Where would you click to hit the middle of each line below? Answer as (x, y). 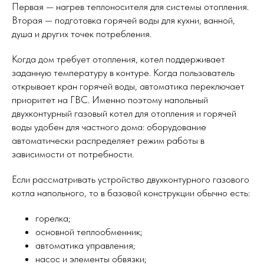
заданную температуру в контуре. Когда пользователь (123, 73)
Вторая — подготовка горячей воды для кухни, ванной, (123, 20)
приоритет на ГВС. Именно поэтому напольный (110, 100)
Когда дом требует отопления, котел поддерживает (118, 59)
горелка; (53, 218)
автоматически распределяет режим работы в (108, 141)
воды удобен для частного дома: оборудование (109, 127)
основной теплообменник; (89, 232)
